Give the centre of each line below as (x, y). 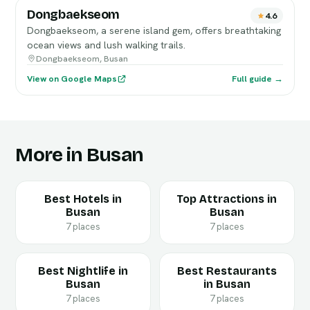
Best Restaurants (227, 271)
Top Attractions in (227, 199)
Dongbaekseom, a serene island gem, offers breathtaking (154, 30)
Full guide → (257, 79)
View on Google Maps (72, 79)
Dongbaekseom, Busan (82, 58)
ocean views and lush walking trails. (107, 45)
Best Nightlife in (83, 271)
